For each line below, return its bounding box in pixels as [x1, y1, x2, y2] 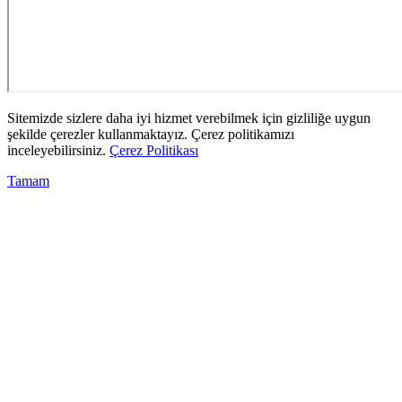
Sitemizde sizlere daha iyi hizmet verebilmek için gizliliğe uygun [7, 109, 371, 126]
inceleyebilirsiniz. [7, 142, 109, 158]
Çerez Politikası [109, 142, 198, 158]
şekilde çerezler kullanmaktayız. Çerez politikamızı [7, 126, 294, 142]
